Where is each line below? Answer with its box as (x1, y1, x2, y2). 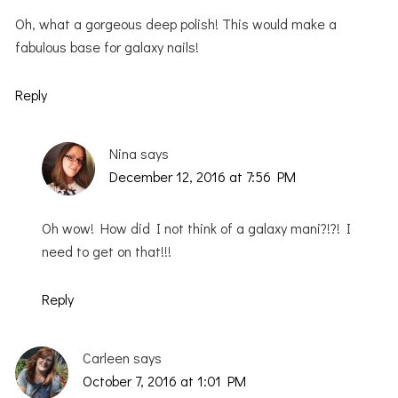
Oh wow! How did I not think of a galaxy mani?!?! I (42, 218, 352, 237)
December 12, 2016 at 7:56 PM (109, 166, 297, 186)
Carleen (83, 347, 131, 367)
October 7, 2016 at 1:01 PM (83, 370, 247, 390)
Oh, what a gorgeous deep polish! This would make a (15, 13, 338, 33)
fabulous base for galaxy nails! (15, 36, 200, 56)
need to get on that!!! (42, 241, 172, 260)
